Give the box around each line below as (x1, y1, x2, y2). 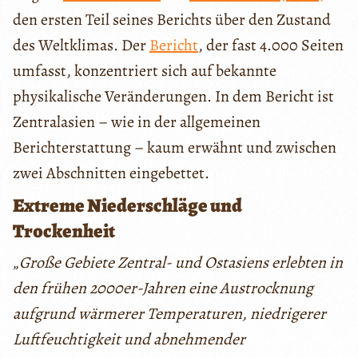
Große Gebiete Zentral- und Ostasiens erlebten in (19, 251, 343, 273)
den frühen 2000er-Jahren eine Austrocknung (13, 276, 313, 299)
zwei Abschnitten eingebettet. (13, 161, 209, 184)
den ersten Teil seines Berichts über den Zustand (13, 8, 331, 30)
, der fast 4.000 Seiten (198, 34, 344, 56)
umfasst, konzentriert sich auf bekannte (13, 59, 276, 82)
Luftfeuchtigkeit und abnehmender (13, 328, 245, 350)
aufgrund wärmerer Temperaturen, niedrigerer (13, 302, 326, 324)
